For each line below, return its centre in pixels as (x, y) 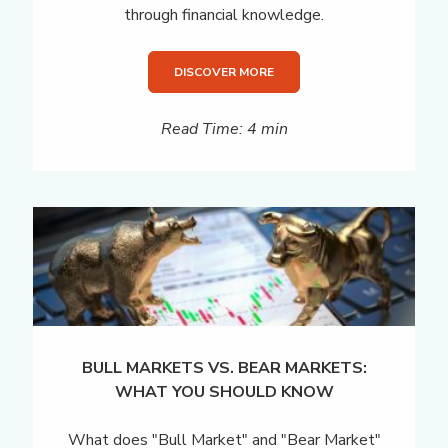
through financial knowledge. (224, 14)
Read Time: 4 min (224, 128)
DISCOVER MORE (224, 71)
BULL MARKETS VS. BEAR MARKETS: (224, 368)
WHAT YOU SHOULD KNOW (224, 392)
